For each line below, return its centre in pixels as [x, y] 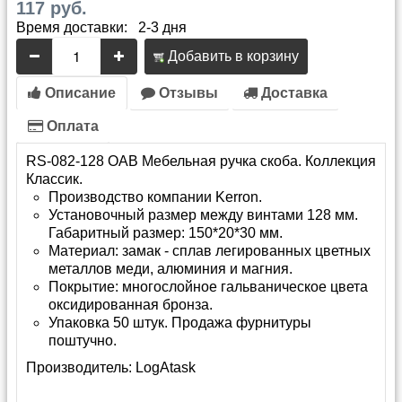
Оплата [71, 126]
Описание [79, 93]
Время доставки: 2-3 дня [101, 27]
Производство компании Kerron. [155, 197]
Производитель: [81, 367]
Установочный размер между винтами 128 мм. [203, 215]
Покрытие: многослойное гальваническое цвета [208, 287]
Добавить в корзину [232, 56]
